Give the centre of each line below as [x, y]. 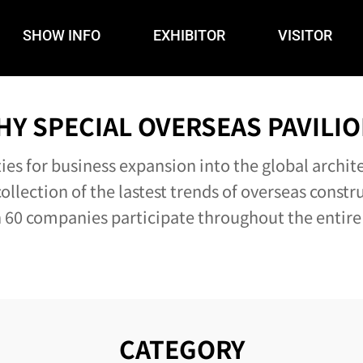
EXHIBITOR [189, 35]
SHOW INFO [62, 35]
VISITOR [305, 35]
